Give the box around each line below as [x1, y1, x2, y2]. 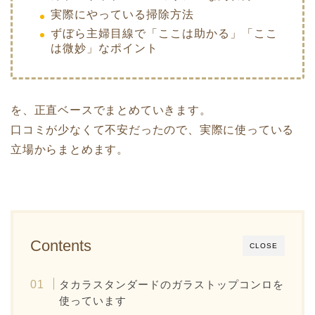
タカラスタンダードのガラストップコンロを [59, 278, 285, 290]
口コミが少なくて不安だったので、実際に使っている [11, 123, 295, 136]
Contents [30, 236, 91, 255]
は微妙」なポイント [51, 41, 158, 54]
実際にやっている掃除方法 [51, 8, 194, 20]
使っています [59, 294, 127, 307]
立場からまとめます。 [11, 143, 129, 155]
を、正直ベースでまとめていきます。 [11, 103, 212, 116]
